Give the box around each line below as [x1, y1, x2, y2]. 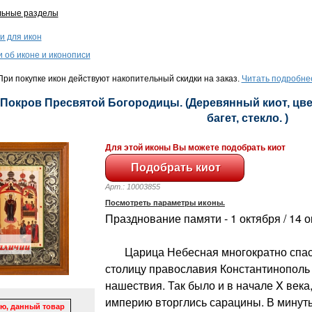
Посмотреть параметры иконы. [104, 198, 225, 207]
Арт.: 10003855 [104, 182, 173, 191]
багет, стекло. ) [206, 112, 288, 124]
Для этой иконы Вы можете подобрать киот [104, 142, 286, 153]
